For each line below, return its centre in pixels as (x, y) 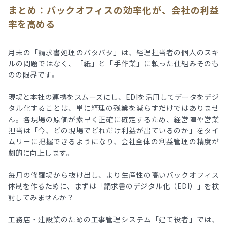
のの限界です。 (34, 74)
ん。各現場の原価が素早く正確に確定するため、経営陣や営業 (113, 119)
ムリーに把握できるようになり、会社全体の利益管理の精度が (113, 141)
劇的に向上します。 (41, 152)
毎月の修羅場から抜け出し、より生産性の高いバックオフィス (113, 175)
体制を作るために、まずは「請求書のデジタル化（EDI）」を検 (113, 186)
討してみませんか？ (41, 197)
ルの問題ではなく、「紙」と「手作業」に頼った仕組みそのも (113, 63)
